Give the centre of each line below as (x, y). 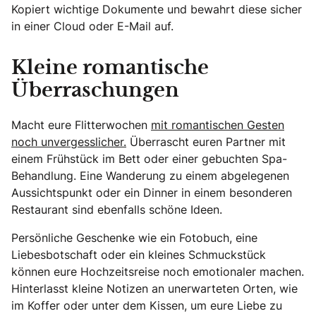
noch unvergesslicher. (69, 142)
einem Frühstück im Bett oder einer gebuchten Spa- (149, 159)
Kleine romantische (110, 69)
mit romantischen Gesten (218, 125)
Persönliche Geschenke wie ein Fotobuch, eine (134, 238)
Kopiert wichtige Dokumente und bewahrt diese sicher (157, 10)
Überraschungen (95, 91)
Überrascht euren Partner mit (206, 142)
